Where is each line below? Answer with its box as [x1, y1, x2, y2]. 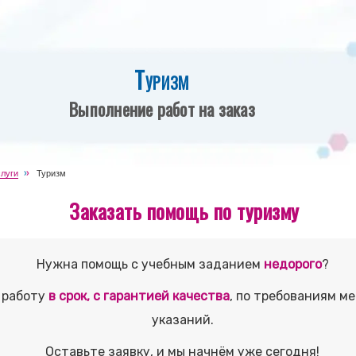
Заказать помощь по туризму [69, 195, 300, 226]
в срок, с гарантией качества [48, 288, 230, 304]
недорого [263, 257, 322, 272]
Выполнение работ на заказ [69, 96, 255, 122]
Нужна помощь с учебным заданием [36, 257, 264, 272]
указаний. [151, 312, 214, 327]
